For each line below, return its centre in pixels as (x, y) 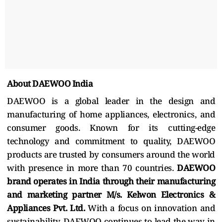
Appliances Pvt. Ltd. (48, 208)
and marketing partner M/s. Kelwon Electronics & (111, 194)
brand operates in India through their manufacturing (111, 181)
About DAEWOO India (50, 83)
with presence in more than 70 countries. (92, 167)
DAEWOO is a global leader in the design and (111, 101)
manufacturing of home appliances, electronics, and (111, 114)
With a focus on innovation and (151, 208)
